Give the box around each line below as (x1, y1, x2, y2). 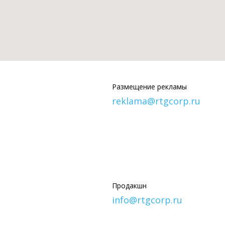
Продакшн (112, 180, 147, 190)
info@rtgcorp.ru (112, 193, 182, 206)
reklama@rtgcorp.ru (112, 94, 200, 107)
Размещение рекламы (112, 81, 187, 91)
